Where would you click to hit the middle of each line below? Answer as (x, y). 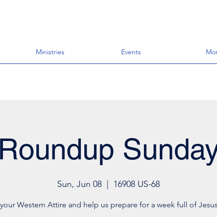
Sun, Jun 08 (79, 184)
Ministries (50, 52)
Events (131, 52)
